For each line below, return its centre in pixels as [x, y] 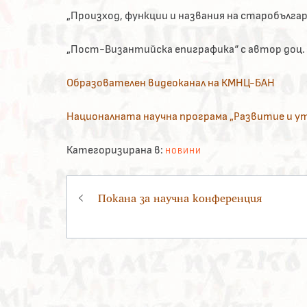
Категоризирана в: [115, 150]
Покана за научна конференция [180, 198]
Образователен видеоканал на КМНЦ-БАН [171, 83]
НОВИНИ [183, 151]
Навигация [121, 187]
